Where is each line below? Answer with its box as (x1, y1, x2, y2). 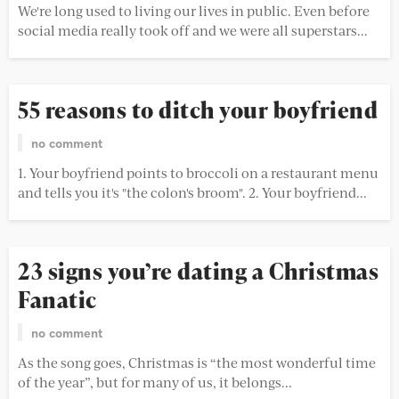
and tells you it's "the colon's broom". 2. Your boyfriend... (18, 182, 367, 201)
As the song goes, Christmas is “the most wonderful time (18, 353, 376, 372)
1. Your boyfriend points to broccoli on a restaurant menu (18, 162, 379, 182)
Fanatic (18, 284, 97, 316)
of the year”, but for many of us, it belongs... (18, 372, 292, 392)
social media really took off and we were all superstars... (18, 20, 368, 39)
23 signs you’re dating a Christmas (18, 256, 379, 288)
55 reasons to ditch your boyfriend (18, 94, 378, 126)
